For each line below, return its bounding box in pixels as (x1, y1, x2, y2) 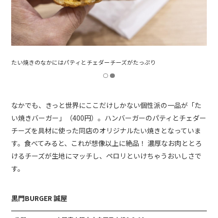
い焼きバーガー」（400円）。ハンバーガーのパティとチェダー (11, 113, 206, 123)
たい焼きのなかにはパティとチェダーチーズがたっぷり (11, 58, 156, 67)
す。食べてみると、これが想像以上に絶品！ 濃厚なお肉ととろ (11, 138, 202, 148)
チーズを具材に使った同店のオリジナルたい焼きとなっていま (11, 126, 201, 136)
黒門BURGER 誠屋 (11, 193, 67, 203)
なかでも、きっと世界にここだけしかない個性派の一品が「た (11, 100, 201, 110)
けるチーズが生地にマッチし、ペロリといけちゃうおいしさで (11, 151, 201, 161)
